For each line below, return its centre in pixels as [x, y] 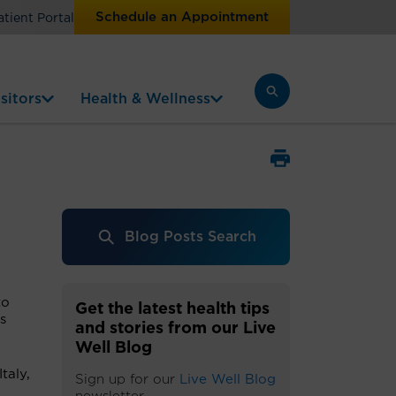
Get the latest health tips [172, 309]
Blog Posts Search [190, 237]
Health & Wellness [145, 99]
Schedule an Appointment [182, 17]
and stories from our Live [175, 329]
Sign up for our [127, 380]
